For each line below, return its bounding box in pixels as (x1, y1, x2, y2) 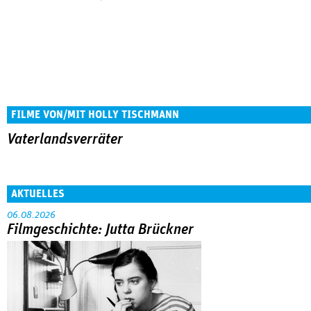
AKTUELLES (11, 187, 65, 199)
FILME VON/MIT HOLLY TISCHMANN (11, 109, 179, 120)
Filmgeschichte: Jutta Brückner (7, 221, 194, 237)
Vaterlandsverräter (7, 132, 123, 147)
